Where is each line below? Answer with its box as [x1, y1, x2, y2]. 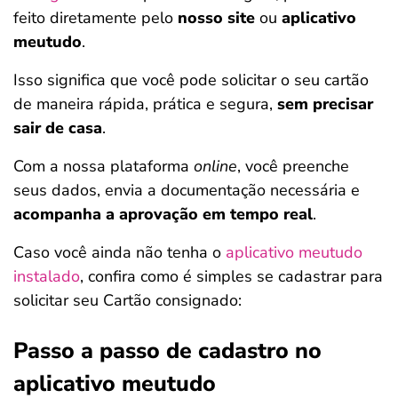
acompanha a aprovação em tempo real [13, 203, 313, 225]
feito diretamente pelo [13, 7, 178, 28]
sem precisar [277, 93, 373, 115]
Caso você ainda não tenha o [13, 242, 226, 263]
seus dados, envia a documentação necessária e [13, 179, 360, 201]
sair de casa [13, 117, 102, 139]
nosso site [178, 7, 255, 28]
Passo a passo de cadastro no [13, 336, 322, 366]
